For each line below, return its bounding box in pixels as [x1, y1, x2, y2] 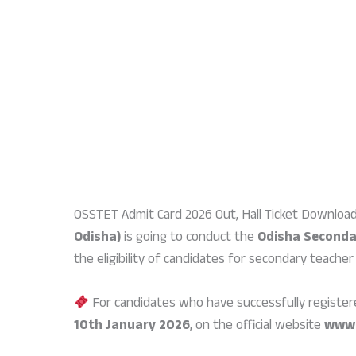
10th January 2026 [74, 315, 190, 339]
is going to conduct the [121, 227, 257, 251]
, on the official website [190, 315, 324, 339]
